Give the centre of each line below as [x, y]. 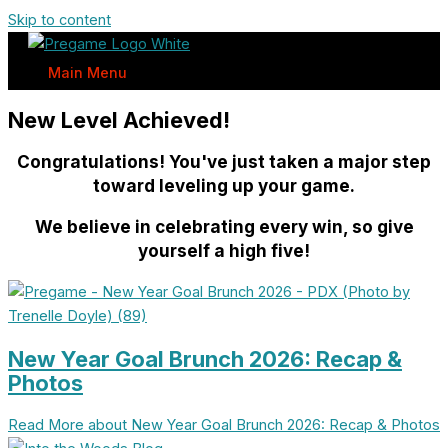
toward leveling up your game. [224, 186]
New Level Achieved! [119, 120]
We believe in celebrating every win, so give [224, 227]
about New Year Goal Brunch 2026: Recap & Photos [262, 424]
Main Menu [87, 73]
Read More [46, 424]
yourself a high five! [224, 251]
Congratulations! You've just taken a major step [224, 162]
